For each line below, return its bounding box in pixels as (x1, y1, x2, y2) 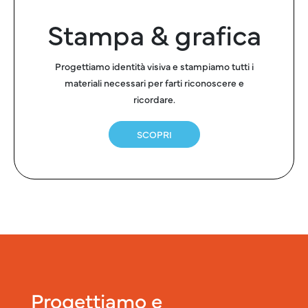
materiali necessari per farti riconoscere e (64, 75, 244, 89)
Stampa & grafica (47, 14, 261, 53)
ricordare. (133, 91, 175, 106)
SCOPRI (136, 126, 172, 141)
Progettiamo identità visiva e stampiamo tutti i (54, 58, 254, 73)
